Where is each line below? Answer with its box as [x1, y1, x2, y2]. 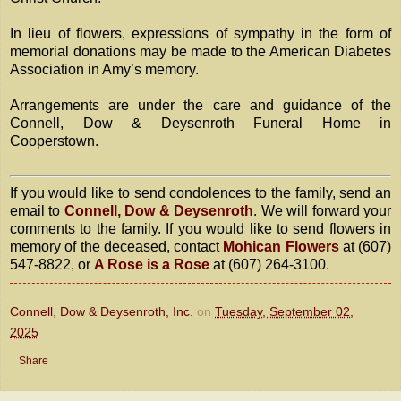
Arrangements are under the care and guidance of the [10, 98, 391, 114]
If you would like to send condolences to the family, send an [10, 185, 391, 201]
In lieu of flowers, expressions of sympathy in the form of [10, 26, 391, 42]
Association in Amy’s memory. [10, 62, 199, 78]
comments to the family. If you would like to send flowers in [10, 221, 391, 237]
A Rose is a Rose [94, 257, 209, 273]
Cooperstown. [10, 133, 102, 149]
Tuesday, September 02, [215, 304, 354, 320]
